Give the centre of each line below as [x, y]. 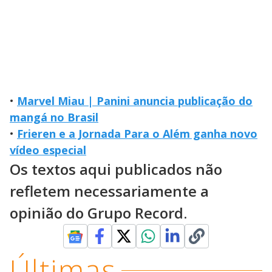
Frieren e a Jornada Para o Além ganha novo [137, 134]
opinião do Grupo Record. [98, 213]
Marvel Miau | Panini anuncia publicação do [135, 101]
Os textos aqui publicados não [116, 169]
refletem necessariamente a [109, 191]
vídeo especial [48, 150]
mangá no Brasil [54, 117]
